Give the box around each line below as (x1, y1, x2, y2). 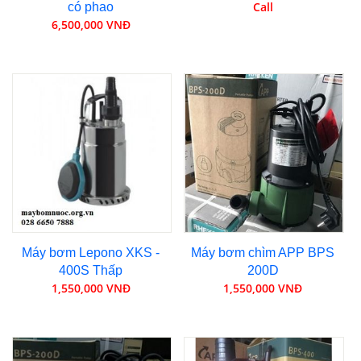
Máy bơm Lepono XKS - (22, 245, 160, 259)
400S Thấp (59, 263, 123, 277)
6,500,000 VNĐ (51, 17, 131, 33)
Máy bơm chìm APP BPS (191, 245, 335, 259)
